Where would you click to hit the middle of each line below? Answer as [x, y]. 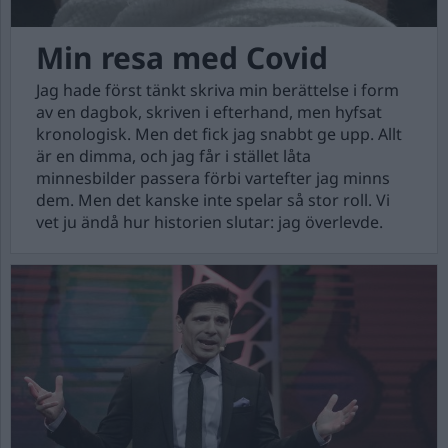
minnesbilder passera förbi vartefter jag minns [213, 178]
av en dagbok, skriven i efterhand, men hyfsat [209, 112]
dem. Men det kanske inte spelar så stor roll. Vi [213, 200]
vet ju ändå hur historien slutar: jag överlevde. [209, 222]
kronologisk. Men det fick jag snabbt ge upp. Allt [219, 134]
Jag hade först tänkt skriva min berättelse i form [217, 90]
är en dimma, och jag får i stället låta [173, 156]
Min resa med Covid [182, 57]
